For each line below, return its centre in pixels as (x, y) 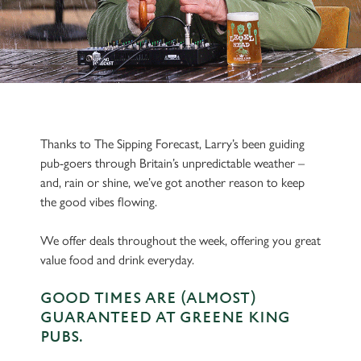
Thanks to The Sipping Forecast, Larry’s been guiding (172, 144)
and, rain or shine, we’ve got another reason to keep (172, 183)
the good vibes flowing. (99, 202)
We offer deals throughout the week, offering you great (180, 241)
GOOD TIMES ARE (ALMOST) (148, 299)
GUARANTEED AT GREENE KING (165, 318)
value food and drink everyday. (117, 260)
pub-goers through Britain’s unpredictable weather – (172, 163)
